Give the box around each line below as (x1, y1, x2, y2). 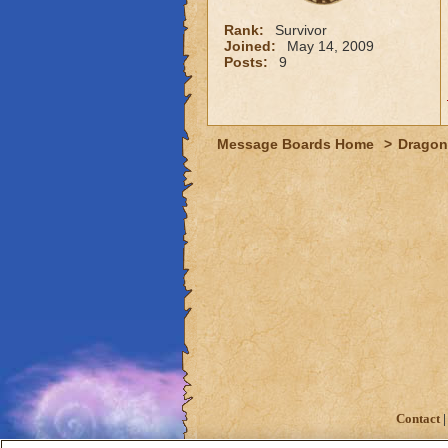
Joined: (223, 38, 280, 54)
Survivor (274, 22, 327, 38)
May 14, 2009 (286, 38, 374, 54)
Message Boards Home (216, 136, 378, 152)
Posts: (223, 54, 272, 70)
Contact (396, 412, 440, 427)
